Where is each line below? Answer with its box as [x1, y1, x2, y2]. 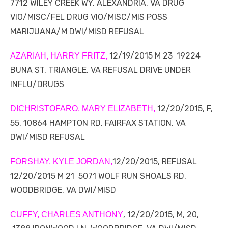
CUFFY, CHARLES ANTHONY [10, 210, 123, 219]
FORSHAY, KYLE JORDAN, [10, 157, 112, 166]
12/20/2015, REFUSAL [112, 157, 197, 167]
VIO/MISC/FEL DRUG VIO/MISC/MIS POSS [10, 12, 167, 22]
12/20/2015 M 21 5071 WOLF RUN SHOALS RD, [10, 171, 186, 181]
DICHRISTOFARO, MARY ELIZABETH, [10, 104, 155, 113]
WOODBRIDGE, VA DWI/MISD [10, 185, 116, 195]
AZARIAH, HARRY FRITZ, [10, 51, 107, 61]
